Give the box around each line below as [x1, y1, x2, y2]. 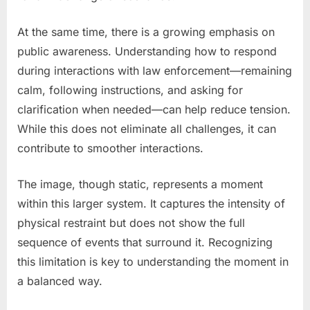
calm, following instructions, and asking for [17, 82, 243, 97]
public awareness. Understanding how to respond [17, 44, 277, 58]
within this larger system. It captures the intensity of [17, 196, 285, 210]
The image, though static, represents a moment [17, 176, 263, 191]
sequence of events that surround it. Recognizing [17, 235, 273, 249]
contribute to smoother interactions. [17, 140, 203, 155]
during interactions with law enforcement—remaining [17, 63, 292, 77]
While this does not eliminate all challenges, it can [17, 121, 276, 136]
